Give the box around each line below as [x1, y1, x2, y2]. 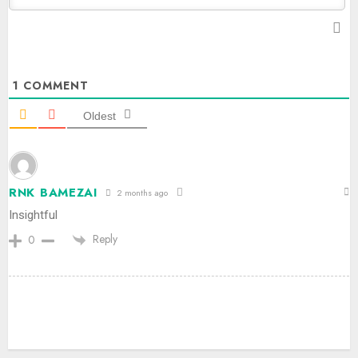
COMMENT [19, 78, 89, 93]
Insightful [9, 208, 58, 222]
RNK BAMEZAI [9, 184, 97, 201]
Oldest [83, 109, 116, 122]
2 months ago [113, 185, 168, 199]
